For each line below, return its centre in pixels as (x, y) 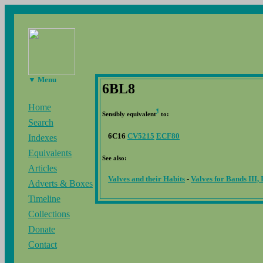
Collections (49, 214)
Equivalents (50, 153)
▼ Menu (42, 80)
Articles (43, 168)
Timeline (44, 199)
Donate (42, 230)
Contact (43, 245)
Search (41, 123)
